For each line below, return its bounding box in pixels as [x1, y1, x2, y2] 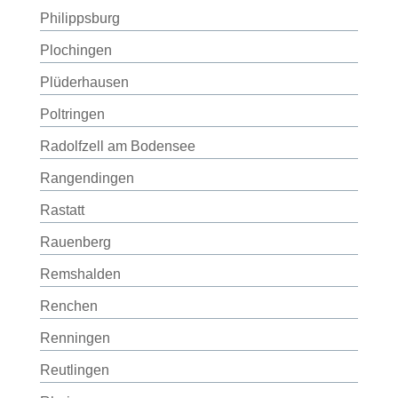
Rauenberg [39, 235, 111, 250]
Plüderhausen [39, 75, 129, 90]
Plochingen [39, 43, 112, 58]
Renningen [39, 330, 110, 346]
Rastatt [39, 203, 84, 218]
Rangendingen [39, 171, 134, 186]
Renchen [39, 298, 98, 314]
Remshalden [39, 267, 121, 282]
